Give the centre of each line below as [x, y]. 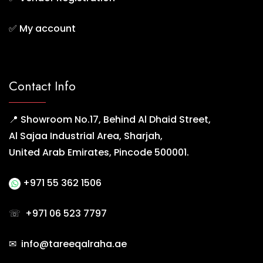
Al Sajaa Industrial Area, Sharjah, [86, 136]
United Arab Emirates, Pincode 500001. [99, 153]
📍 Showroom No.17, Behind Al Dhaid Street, [110, 120]
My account [48, 29]
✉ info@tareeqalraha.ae [68, 244]
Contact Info [42, 86]
